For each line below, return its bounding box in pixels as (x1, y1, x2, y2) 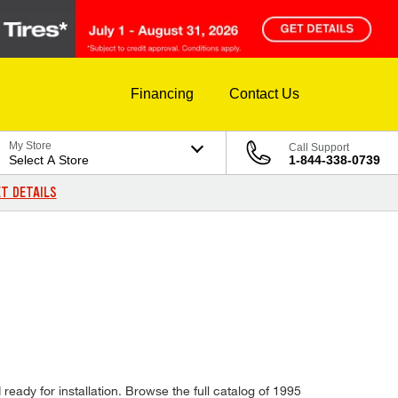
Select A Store (9, 153, 90, 168)
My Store (9, 139, 52, 153)
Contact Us (229, 86, 299, 102)
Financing (131, 86, 194, 102)
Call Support (289, 141, 349, 155)
